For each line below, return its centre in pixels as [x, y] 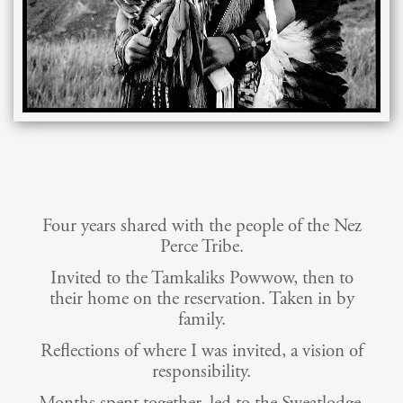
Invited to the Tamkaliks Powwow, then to [201, 278]
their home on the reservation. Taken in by [201, 299]
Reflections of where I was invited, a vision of [201, 351]
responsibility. [201, 372]
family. [201, 320]
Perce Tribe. [201, 247]
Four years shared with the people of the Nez [201, 226]
